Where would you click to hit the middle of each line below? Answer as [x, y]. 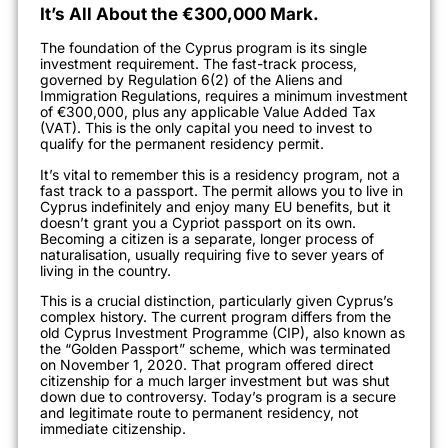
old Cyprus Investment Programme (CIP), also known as [222, 333]
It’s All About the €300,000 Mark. [179, 14]
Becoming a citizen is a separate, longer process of [207, 238]
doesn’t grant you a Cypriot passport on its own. [198, 222]
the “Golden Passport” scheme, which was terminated [215, 349]
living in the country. [105, 270]
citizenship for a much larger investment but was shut [215, 381]
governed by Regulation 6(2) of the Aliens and [191, 80]
